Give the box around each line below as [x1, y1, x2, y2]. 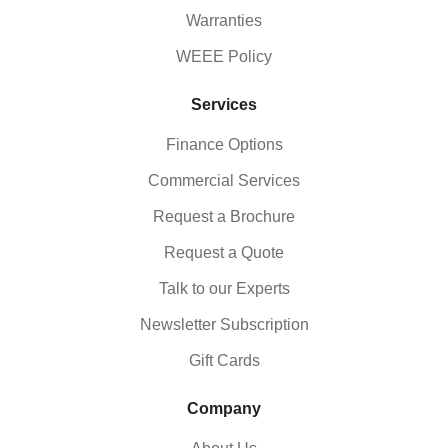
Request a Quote [164, 244, 284, 262]
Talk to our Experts [158, 280, 290, 298]
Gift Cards [188, 352, 260, 370]
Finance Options [165, 136, 283, 154]
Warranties [186, 12, 262, 30]
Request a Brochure [153, 208, 295, 226]
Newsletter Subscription [139, 316, 309, 334]
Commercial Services [148, 172, 300, 190]
